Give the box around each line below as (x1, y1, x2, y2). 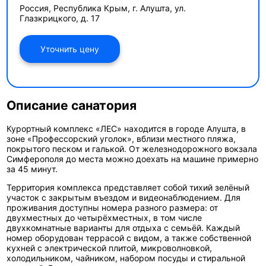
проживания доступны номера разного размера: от (7, 202, 218, 213)
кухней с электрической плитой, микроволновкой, (7, 242, 213, 253)
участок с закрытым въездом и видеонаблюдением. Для (7, 192, 241, 202)
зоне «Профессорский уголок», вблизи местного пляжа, (7, 133, 236, 144)
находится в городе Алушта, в (122, 123, 246, 134)
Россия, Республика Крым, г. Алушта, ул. (20, 2, 186, 13)
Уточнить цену (40, 43, 100, 54)
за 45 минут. (7, 163, 58, 174)
